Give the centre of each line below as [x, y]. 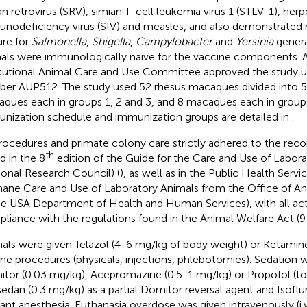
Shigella [111, 41]
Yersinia [254, 41]
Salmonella [59, 41]
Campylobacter [174, 41]
